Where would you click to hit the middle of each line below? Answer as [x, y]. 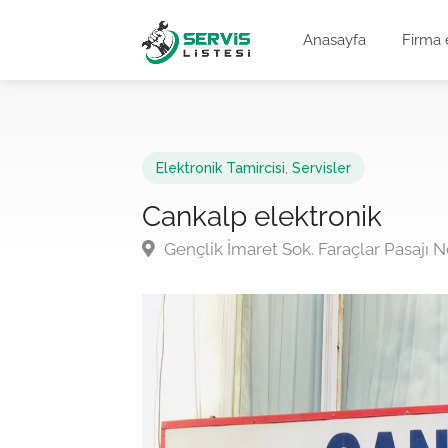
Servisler [321, 168]
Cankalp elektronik [262, 216]
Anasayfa [335, 40]
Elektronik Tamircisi [220, 168]
